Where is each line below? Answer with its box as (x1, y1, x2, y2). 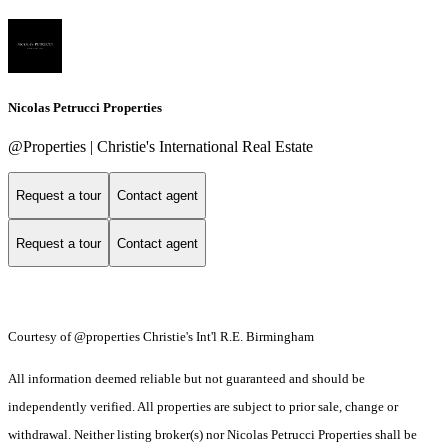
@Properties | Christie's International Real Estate (8, 137, 313, 155)
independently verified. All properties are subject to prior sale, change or (8, 399, 398, 415)
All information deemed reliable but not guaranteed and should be (8, 371, 365, 387)
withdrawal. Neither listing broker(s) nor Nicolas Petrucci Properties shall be (8, 427, 417, 443)
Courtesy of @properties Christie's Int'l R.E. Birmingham (8, 329, 314, 345)
